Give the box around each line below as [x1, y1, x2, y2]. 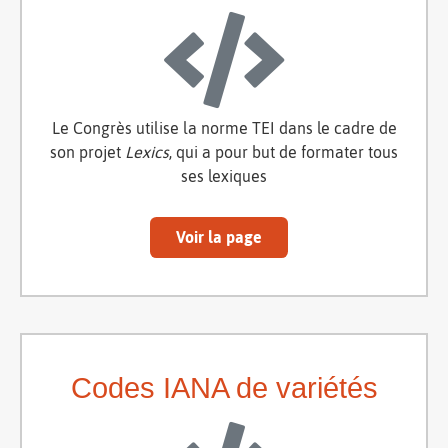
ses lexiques [181, 166, 267, 185]
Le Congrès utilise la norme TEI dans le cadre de [51, 118, 397, 137]
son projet [50, 142, 125, 161]
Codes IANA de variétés [70, 372, 378, 405]
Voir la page [176, 228, 262, 247]
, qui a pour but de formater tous [169, 142, 398, 161]
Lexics [125, 142, 169, 161]
